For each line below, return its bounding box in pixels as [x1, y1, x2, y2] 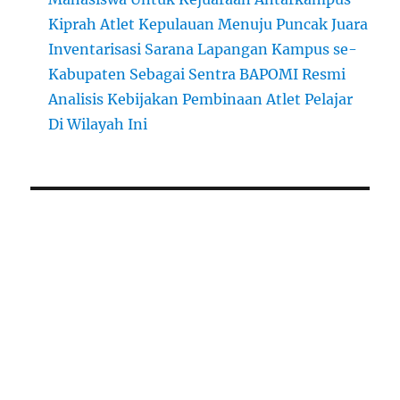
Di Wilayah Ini [48, 115, 148, 133]
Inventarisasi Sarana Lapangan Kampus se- [48, 40, 358, 58]
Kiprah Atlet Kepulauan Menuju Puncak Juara [48, 15, 369, 33]
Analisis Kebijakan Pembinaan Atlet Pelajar [48, 90, 354, 108]
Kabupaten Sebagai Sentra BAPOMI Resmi [48, 65, 346, 83]
